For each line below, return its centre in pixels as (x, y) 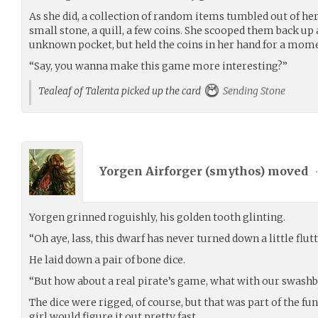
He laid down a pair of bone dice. (107, 259)
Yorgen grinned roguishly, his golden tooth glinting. (157, 217)
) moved (285, 171)
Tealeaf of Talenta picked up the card (122, 91)
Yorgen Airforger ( (154, 171)
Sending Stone (253, 91)
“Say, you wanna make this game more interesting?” (158, 66)
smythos (235, 171)
